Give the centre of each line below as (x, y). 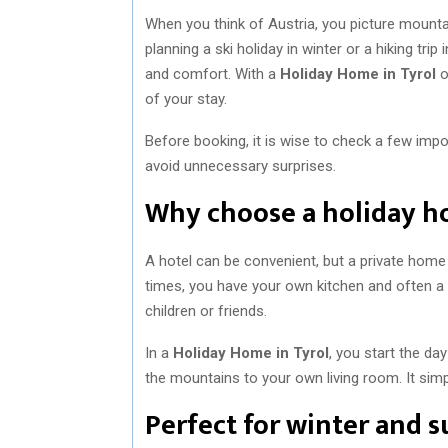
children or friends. (206, 310)
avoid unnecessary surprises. (240, 165)
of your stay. (186, 98)
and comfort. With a (212, 73)
